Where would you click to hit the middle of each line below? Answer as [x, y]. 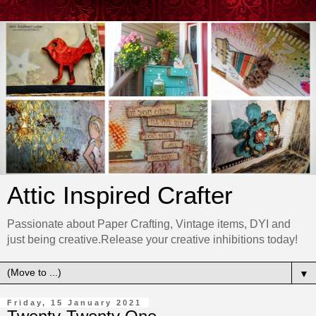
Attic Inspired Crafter [120, 196]
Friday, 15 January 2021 [74, 303]
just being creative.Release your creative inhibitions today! [152, 240]
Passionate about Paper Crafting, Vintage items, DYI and [149, 224]
